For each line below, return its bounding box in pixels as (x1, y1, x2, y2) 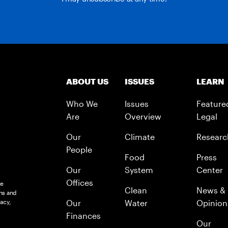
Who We (66, 99, 98, 108)
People (66, 145, 93, 154)
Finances (66, 211, 101, 220)
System (125, 165, 154, 175)
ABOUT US (66, 76, 109, 86)
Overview (125, 111, 162, 121)
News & (196, 185, 226, 195)
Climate (125, 132, 155, 141)
